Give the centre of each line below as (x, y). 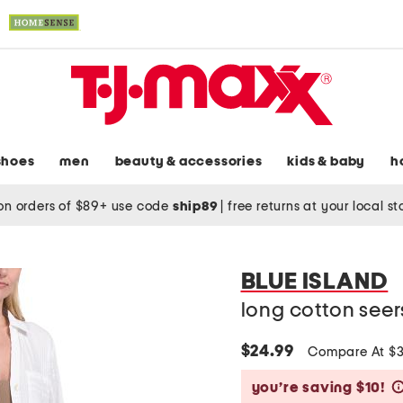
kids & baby (327, 162)
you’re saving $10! (318, 388)
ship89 (197, 206)
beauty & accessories (188, 162)
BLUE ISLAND (314, 282)
